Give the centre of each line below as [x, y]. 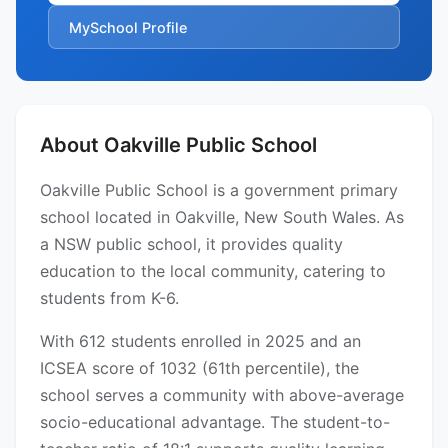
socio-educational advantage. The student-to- [215, 422]
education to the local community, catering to [213, 271]
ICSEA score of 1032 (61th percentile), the [199, 368]
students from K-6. [109, 298]
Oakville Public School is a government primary [219, 190]
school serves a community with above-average [222, 395]
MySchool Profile [128, 27]
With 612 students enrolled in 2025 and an [200, 341]
